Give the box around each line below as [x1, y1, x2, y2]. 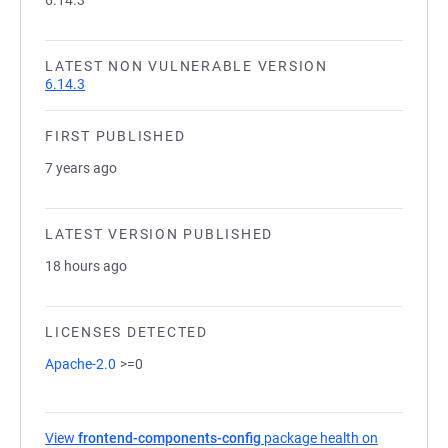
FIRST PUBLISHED [45, 128, 186, 144]
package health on [261, 430, 378, 446]
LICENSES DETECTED [45, 324, 208, 340]
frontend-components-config [78, 430, 261, 446]
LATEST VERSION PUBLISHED [45, 226, 273, 242]
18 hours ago [45, 258, 127, 274]
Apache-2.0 [45, 356, 116, 372]
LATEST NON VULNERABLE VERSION [45, 58, 328, 74]
